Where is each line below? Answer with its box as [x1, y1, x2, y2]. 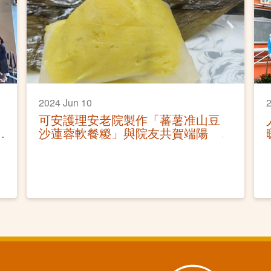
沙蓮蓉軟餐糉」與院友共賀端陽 [39, 123, 209, 142]
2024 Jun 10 [39, 95, 93, 109]
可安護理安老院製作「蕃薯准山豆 [39, 110, 221, 128]
